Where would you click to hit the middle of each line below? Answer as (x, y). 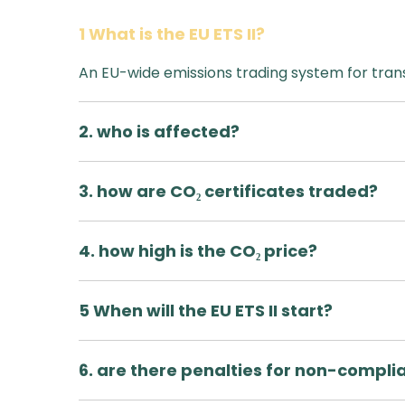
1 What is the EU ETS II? (172, 34)
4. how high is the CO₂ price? (198, 251)
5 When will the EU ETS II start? (206, 311)
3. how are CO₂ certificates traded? (228, 191)
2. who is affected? (159, 132)
